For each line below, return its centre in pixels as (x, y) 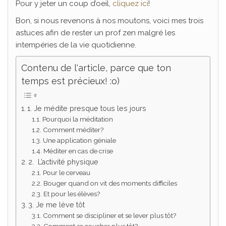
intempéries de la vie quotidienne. (76, 45)
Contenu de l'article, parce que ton (96, 68)
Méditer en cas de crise (78, 151)
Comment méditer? (73, 130)
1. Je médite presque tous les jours (87, 109)
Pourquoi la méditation (78, 119)
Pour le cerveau (67, 173)
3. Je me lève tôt (56, 205)
